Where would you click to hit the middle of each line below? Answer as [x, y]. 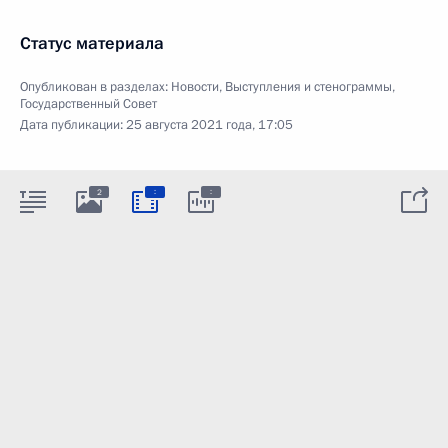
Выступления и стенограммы [308, 86]
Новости [195, 86]
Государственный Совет [88, 103]
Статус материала [92, 43]
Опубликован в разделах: [95, 86]
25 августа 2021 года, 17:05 [209, 124]
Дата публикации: [73, 124]
